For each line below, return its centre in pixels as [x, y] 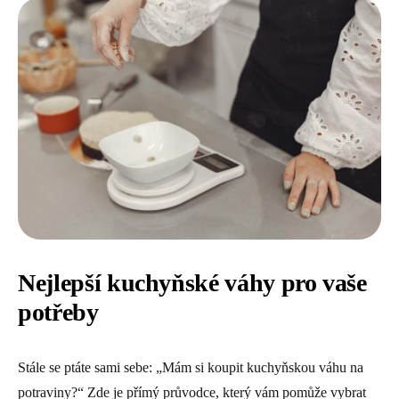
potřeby [58, 312]
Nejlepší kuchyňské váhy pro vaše [192, 282]
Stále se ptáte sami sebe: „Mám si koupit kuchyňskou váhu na [191, 367]
